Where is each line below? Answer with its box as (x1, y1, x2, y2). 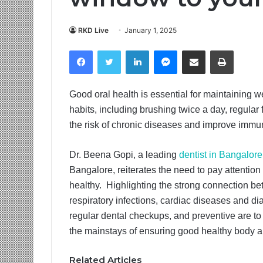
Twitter (121, 46, 147, 55)
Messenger (177, 46, 219, 55)
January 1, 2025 (124, 26, 177, 35)
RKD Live (78, 26, 109, 35)
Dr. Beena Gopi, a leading (69, 150, 179, 160)
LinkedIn (149, 46, 180, 55)
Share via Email (205, 46, 224, 55)
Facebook (93, 46, 129, 55)
